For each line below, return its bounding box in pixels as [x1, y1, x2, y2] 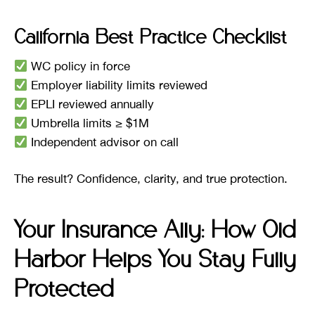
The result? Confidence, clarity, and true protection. [14, 172, 288, 186]
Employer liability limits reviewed [27, 77, 208, 92]
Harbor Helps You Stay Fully [14, 249, 296, 273]
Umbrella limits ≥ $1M [27, 115, 150, 130]
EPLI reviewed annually [27, 96, 155, 111]
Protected [14, 278, 114, 302]
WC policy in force [27, 58, 131, 73]
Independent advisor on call [27, 134, 179, 149]
